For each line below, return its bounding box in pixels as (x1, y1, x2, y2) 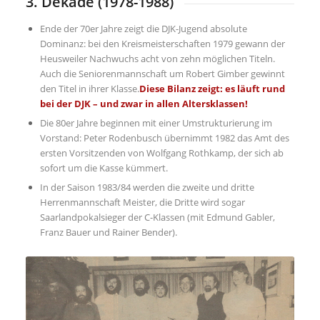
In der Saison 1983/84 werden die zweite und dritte (39, 180, 254, 194)
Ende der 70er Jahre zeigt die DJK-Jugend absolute (39, 21, 247, 35)
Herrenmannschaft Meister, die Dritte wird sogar (39, 195, 245, 209)
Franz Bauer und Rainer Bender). (39, 225, 177, 239)
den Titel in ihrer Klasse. (39, 81, 139, 95)
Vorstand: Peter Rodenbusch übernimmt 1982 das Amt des (39, 131, 289, 144)
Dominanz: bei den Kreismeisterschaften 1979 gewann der (39, 36, 285, 50)
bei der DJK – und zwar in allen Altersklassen (39, 96, 245, 110)
